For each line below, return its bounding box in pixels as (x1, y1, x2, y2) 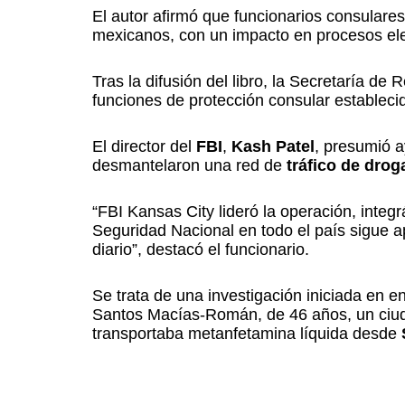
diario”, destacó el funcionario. (92, 240, 309, 259)
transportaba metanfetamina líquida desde (92, 325, 401, 343)
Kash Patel (231, 137, 315, 155)
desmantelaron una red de (92, 156, 287, 174)
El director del (92, 137, 196, 155)
